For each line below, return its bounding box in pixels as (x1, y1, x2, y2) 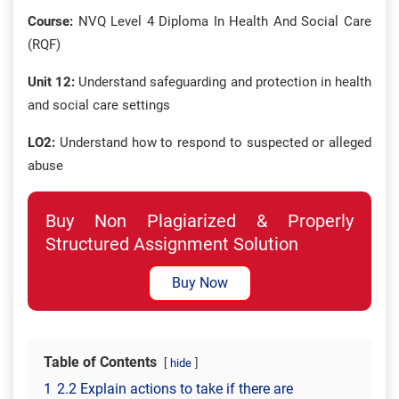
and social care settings (28, 97, 170, 113)
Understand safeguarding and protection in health (75, 74, 372, 90)
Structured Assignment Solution (45, 233, 298, 255)
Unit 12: (28, 74, 76, 90)
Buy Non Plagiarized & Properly (45, 210, 354, 232)
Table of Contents (44, 354, 157, 370)
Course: (28, 13, 73, 29)
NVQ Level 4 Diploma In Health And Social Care (73, 13, 371, 29)
